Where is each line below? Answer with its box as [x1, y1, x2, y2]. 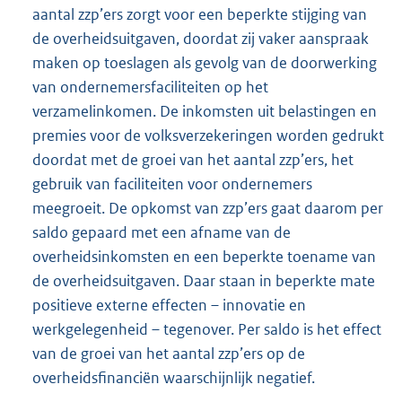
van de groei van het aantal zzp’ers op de [32, 343, 305, 363]
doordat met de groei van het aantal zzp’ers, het [32, 149, 354, 170]
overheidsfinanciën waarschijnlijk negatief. [32, 367, 315, 388]
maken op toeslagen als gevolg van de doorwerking [32, 52, 377, 73]
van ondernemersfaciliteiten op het [32, 76, 268, 97]
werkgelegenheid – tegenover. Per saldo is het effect [32, 319, 381, 339]
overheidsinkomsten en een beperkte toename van [32, 246, 376, 267]
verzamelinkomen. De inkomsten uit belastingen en [32, 100, 377, 121]
